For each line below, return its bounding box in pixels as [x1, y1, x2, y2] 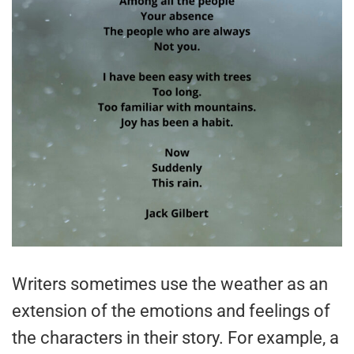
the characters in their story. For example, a [12, 327, 339, 348]
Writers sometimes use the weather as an [12, 273, 328, 294]
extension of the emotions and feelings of [12, 300, 330, 321]
